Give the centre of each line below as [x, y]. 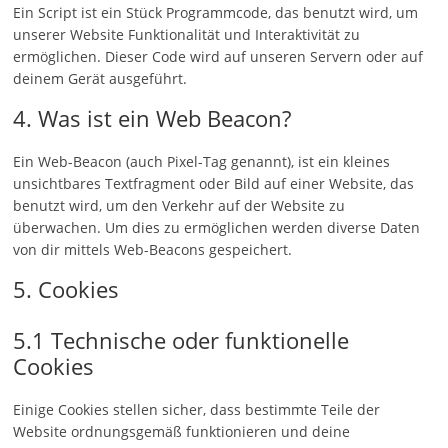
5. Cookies [66, 289]
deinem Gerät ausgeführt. [100, 78]
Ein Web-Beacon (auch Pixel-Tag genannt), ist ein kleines [202, 161]
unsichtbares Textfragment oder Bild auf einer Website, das [214, 183]
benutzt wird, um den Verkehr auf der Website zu [179, 205]
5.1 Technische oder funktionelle [181, 340]
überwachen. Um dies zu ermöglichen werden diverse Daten [217, 227]
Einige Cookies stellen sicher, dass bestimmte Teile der [197, 409]
